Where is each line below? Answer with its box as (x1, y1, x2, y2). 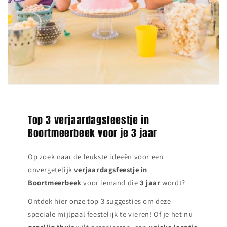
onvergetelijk (28, 164, 74, 174)
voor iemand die (83, 177, 138, 187)
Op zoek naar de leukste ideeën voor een (28, 151, 164, 161)
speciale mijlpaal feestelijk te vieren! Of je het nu (28, 209, 193, 219)
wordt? (160, 177, 185, 187)
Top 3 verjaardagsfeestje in (28, 111, 149, 128)
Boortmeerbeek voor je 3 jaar (28, 125, 157, 141)
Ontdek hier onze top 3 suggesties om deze (28, 196, 171, 206)
